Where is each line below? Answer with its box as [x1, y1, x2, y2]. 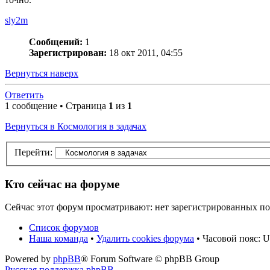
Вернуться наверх [5, 68, 78, 79]
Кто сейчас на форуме [5, 177, 119, 190]
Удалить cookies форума [96, 233, 194, 244]
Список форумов [29, 222, 99, 233]
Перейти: [14, 146, 52, 157]
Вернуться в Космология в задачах [5, 121, 146, 132]
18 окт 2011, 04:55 [107, 48, 183, 58]
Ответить [5, 90, 43, 101]
